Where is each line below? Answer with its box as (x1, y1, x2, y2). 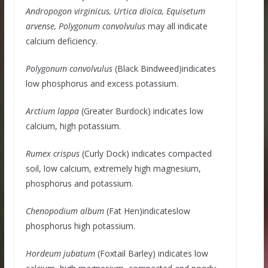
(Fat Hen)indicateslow (103, 205, 190, 217)
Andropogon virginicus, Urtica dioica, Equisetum (25, 5, 205, 17)
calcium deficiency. (25, 35, 98, 47)
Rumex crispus (25, 148, 80, 160)
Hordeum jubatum (25, 248, 95, 260)
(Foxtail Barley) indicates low (95, 248, 208, 260)
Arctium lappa (25, 105, 81, 117)
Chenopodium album (25, 205, 104, 217)
